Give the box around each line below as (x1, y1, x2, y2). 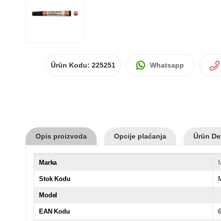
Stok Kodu (39, 175, 71, 183)
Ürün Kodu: (51, 61, 92, 69)
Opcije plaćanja (114, 132, 166, 140)
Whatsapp (150, 61, 184, 69)
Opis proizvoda (36, 132, 87, 140)
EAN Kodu (39, 207, 70, 215)
